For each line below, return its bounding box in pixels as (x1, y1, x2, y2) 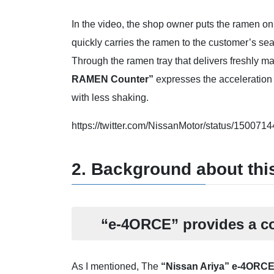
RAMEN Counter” (72, 73, 154, 84)
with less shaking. (72, 92, 149, 103)
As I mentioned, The (72, 261, 161, 272)
